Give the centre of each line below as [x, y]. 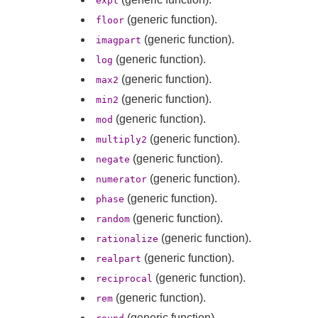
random [113, 219]
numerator [121, 179]
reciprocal [124, 278]
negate [113, 159]
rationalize [127, 238]
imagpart [119, 40]
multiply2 [121, 139]
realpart [119, 258]
